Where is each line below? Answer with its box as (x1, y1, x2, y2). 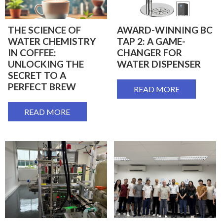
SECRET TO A (7, 70, 66, 81)
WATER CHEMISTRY (7, 36, 96, 47)
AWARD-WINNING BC (117, 24, 213, 36)
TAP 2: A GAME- (117, 36, 185, 47)
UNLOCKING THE (7, 58, 84, 70)
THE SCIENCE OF (7, 24, 81, 36)
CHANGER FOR (117, 47, 182, 59)
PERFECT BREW (7, 81, 76, 93)
